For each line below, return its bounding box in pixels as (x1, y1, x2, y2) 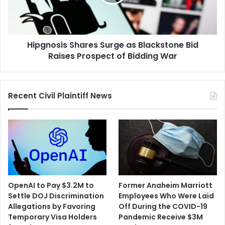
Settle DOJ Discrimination (8, 190, 104, 201)
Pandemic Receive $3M (119, 211, 203, 222)
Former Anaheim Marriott (119, 180, 213, 190)
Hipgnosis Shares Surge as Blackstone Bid (27, 39, 198, 51)
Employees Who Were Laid (119, 190, 214, 201)
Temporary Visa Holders (8, 211, 97, 222)
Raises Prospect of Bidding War (48, 50, 177, 62)
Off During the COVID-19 (119, 201, 208, 211)
